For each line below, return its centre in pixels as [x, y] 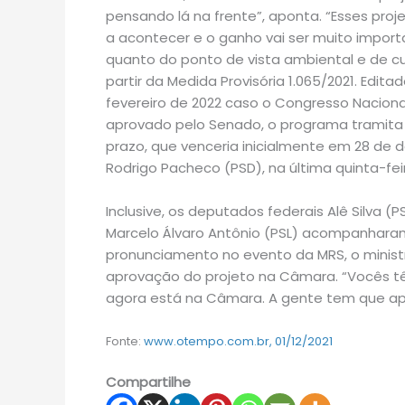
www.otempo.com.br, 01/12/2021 [238, 341]
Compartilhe [148, 381]
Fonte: [125, 341]
